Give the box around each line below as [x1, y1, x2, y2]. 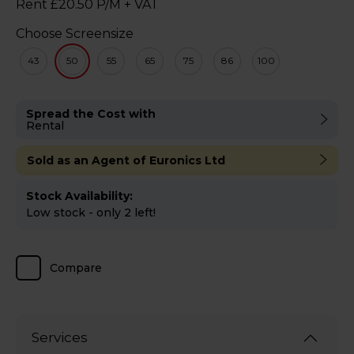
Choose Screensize [16, 25, 134, 41]
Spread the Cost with [26, 106, 156, 121]
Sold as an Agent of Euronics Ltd [27, 153, 225, 168]
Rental [26, 118, 64, 133]
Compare [50, 260, 102, 275]
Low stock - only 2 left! [26, 205, 156, 220]
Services [32, 330, 88, 346]
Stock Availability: [26, 188, 133, 203]
